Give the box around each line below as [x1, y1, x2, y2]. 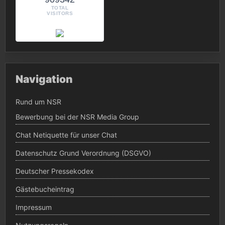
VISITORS [47, 10, 73, 16]
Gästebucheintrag [16, 185, 74, 194]
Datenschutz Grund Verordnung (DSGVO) [16, 149, 151, 158]
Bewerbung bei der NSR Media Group [16, 113, 139, 122]
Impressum [16, 203, 52, 212]
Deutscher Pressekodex [16, 167, 94, 176]
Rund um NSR [16, 97, 61, 106]
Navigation [16, 72, 73, 85]
